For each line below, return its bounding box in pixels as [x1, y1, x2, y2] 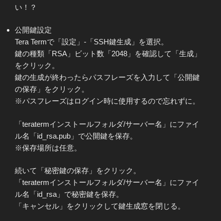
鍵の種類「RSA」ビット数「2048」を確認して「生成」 [15, 49, 201, 58]
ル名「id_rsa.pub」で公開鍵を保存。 [15, 131, 137, 140]
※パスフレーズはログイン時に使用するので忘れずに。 [15, 97, 200, 106]
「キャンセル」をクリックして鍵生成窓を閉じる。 [15, 202, 185, 211]
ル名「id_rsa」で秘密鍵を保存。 [15, 190, 123, 199]
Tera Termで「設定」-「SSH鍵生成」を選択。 [15, 37, 168, 46]
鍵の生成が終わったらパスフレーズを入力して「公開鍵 [15, 73, 200, 82]
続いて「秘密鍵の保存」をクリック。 [15, 166, 141, 175]
